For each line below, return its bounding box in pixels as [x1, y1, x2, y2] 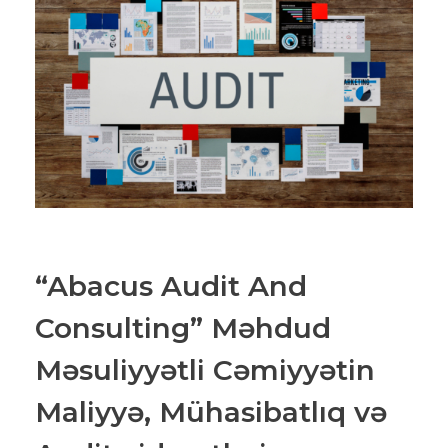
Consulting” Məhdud [35, 311, 331, 346]
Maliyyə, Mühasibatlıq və [35, 395, 387, 430]
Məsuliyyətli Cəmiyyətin [35, 353, 375, 388]
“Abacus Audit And [35, 269, 307, 304]
